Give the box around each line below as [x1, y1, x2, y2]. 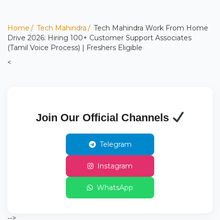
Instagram [97, 161, 133, 170]
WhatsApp [97, 183, 133, 192]
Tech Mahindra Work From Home [92, 23, 208, 32]
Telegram [99, 139, 132, 149]
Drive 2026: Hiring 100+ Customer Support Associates [7, 33, 192, 42]
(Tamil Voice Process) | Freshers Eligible [7, 43, 142, 52]
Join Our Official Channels [35, 111, 172, 124]
